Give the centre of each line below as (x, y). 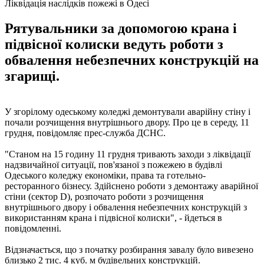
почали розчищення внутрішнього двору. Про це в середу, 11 (127, 122)
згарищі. (32, 76)
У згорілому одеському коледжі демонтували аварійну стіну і (128, 111)
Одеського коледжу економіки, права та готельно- (105, 175)
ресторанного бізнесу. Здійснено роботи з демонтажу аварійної (131, 186)
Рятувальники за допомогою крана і (121, 28)
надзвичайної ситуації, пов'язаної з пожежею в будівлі (113, 164)
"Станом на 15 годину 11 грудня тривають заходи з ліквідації (128, 154)
